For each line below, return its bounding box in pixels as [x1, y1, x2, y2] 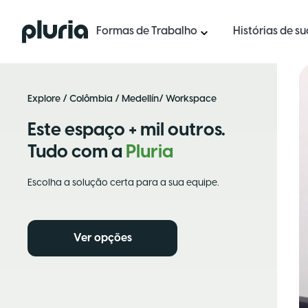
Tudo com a [27, 143, 126, 162]
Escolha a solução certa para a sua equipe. [27, 178, 219, 188]
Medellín [122, 94, 159, 104]
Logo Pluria [21, 21, 77, 33]
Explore [27, 94, 60, 104]
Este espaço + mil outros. [27, 121, 225, 140]
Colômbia [69, 94, 113, 104]
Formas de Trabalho [96, 25, 197, 37]
